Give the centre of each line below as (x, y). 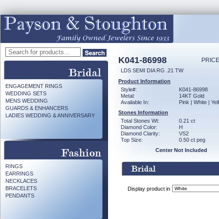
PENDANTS (20, 196)
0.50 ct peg (192, 140)
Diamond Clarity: (140, 133)
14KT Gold (192, 96)
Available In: (135, 102)
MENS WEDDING (27, 101)
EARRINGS (19, 174)
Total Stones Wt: (140, 121)
